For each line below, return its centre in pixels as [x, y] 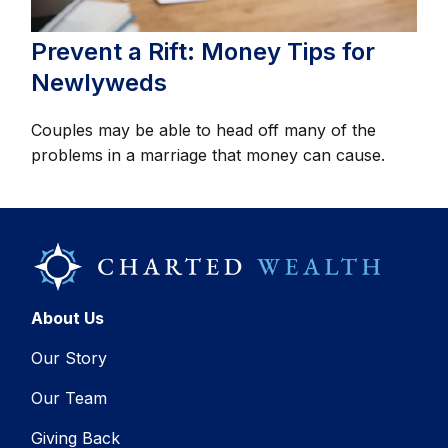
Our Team [69, 398]
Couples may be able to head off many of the [204, 130]
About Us [68, 318]
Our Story [69, 358]
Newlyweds [99, 83]
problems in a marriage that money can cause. [208, 155]
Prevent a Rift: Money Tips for [203, 52]
